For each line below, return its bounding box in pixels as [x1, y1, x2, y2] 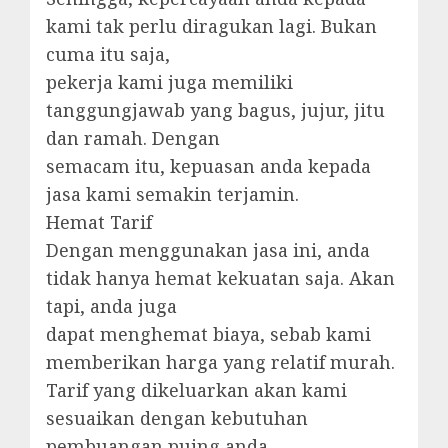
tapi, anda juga [46, 293, 177, 318]
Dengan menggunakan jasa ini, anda [46, 237, 370, 262]
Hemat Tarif [46, 209, 152, 234]
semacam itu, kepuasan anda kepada [46, 153, 371, 178]
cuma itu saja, [46, 41, 170, 66]
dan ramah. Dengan [46, 125, 220, 150]
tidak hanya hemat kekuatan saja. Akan [46, 265, 395, 290]
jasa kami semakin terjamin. [46, 181, 299, 206]
